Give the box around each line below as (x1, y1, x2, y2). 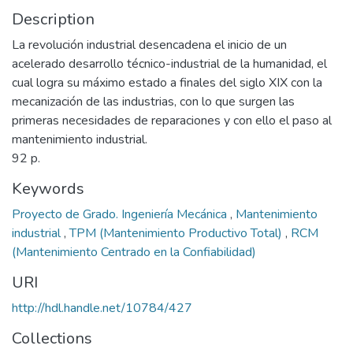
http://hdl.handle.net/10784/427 (12, 299, 192, 317)
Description (12, 9, 95, 30)
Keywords (12, 178, 84, 199)
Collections (12, 328, 92, 349)
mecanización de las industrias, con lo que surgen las (12, 93, 295, 110)
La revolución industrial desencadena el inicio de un (12, 36, 287, 54)
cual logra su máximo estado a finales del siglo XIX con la (12, 74, 322, 91)
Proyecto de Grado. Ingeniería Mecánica (12, 206, 230, 223)
